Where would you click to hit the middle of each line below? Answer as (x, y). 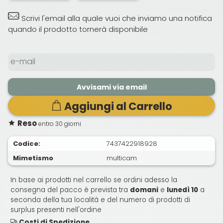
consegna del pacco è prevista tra (70, 190)
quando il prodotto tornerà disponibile (78, 29)
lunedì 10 (182, 190)
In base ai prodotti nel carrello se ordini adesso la (94, 180)
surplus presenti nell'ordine (56, 210)
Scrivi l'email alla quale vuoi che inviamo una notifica (116, 18)
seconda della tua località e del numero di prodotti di (100, 200)
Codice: (27, 143)
